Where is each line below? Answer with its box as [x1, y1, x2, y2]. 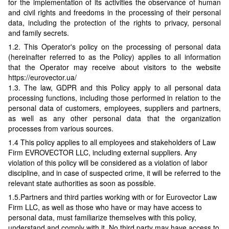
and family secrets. [8, 28, 69, 38]
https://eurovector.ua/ [8, 72, 77, 83]
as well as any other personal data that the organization [8, 113, 221, 124]
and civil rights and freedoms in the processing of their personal [8, 7, 221, 18]
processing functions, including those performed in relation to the [8, 93, 221, 103]
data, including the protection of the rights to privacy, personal [8, 17, 221, 28]
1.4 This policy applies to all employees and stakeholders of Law [8, 137, 216, 148]
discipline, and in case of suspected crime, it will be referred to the [8, 168, 221, 178]
